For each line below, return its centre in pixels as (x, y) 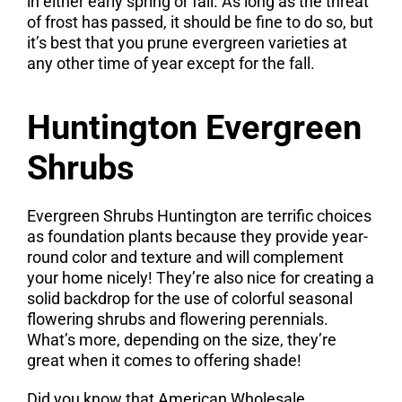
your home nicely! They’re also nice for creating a (200, 278)
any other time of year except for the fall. (170, 63)
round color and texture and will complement (185, 257)
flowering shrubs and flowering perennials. (177, 319)
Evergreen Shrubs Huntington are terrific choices (199, 216)
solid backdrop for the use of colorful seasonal (189, 298)
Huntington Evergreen (194, 127)
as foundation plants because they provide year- (197, 236)
